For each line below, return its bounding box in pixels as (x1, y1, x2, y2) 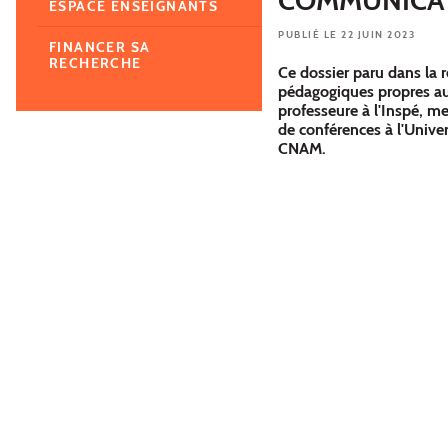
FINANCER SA (49, 37, 151, 56)
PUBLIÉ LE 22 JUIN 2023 (278, 27, 415, 41)
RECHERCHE (49, 53, 142, 72)
